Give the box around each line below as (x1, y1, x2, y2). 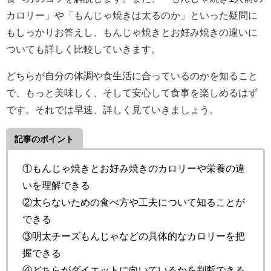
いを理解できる (22, 180, 90, 191)
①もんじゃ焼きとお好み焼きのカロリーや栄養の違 (22, 163, 245, 174)
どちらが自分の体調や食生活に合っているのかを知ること (6, 70, 258, 80)
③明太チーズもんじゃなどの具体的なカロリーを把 (22, 231, 245, 241)
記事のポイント (15, 134, 74, 143)
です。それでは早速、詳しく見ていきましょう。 (6, 104, 219, 114)
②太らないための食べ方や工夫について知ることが (22, 197, 245, 207)
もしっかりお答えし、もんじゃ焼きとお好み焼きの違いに (6, 27, 258, 37)
